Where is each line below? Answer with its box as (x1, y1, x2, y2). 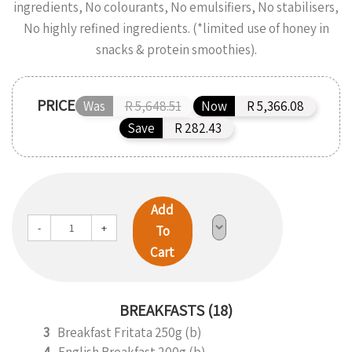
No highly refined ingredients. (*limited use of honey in (23, 20, 329, 37)
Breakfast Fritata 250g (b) (57, 324, 201, 341)
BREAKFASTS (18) (119, 300, 233, 321)
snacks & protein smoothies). (95, 41, 257, 58)
